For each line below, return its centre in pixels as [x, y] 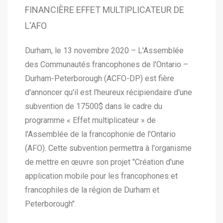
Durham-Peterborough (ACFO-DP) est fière [100, 78]
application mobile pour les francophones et [101, 176]
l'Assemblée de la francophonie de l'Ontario [100, 134]
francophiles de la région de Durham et [92, 190]
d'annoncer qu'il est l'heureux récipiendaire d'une [109, 92]
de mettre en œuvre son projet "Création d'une [105, 162]
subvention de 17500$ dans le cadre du [94, 106]
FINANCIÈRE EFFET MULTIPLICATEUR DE [105, 10]
